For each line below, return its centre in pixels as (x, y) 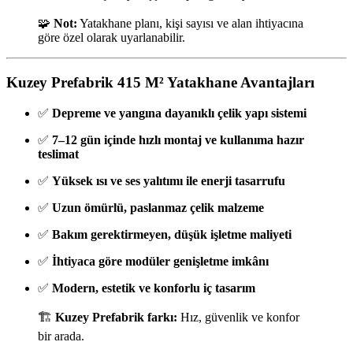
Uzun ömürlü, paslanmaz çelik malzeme (158, 207)
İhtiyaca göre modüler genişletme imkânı (160, 261)
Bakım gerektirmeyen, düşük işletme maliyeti (172, 234)
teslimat (58, 154)
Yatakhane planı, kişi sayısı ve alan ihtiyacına (190, 24)
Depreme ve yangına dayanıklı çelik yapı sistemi (179, 113)
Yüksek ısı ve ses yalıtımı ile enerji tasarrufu (169, 180)
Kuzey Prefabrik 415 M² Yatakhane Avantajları (160, 82)
